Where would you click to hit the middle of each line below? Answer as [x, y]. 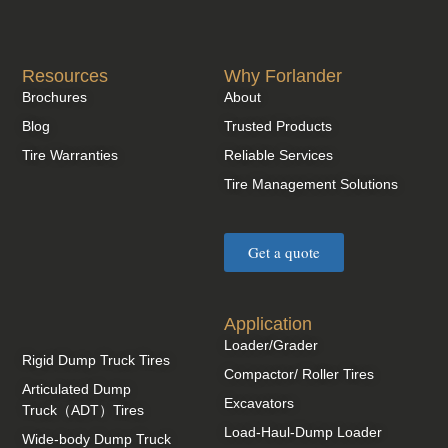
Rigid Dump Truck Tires [96, 360]
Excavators [259, 403]
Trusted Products [278, 126]
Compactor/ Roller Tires [299, 374]
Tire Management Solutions [311, 184]
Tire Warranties [70, 155]
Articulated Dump [77, 389]
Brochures [55, 97]
